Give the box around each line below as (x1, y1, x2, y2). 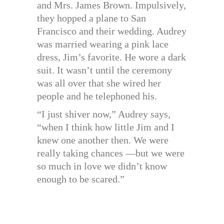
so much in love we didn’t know (37, 160, 167, 171)
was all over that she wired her (37, 77, 161, 88)
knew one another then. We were (37, 134, 168, 145)
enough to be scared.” (37, 173, 124, 184)
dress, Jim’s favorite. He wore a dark (37, 51, 186, 62)
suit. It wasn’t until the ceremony (37, 64, 172, 75)
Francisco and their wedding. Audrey (37, 25, 186, 36)
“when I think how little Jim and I (37, 121, 174, 132)
